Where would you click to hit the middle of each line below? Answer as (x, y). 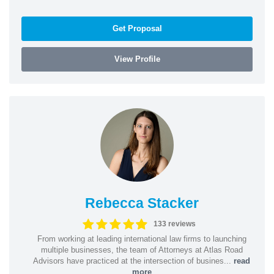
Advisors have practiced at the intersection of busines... (133, 261)
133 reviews (174, 224)
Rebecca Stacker (142, 203)
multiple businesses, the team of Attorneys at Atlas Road (142, 250)
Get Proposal (137, 28)
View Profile (137, 59)
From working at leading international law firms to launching (142, 239)
